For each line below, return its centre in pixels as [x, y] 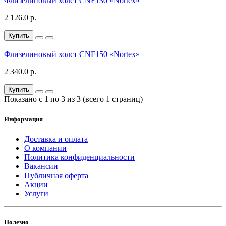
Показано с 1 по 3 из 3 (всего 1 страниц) [73, 99]
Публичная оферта [56, 175]
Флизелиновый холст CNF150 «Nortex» [72, 54]
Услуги [36, 193]
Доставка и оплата [56, 139]
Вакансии [41, 166]
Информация [23, 119]
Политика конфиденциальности [79, 157]
